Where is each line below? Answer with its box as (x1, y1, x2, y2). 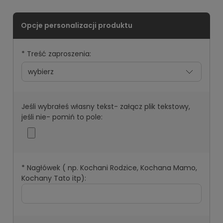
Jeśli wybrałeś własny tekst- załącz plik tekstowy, (21, 101, 190, 111)
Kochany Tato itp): (21, 173, 86, 183)
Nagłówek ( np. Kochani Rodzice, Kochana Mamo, (25, 162, 197, 173)
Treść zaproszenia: (25, 48, 91, 59)
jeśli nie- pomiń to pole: (21, 111, 103, 122)
